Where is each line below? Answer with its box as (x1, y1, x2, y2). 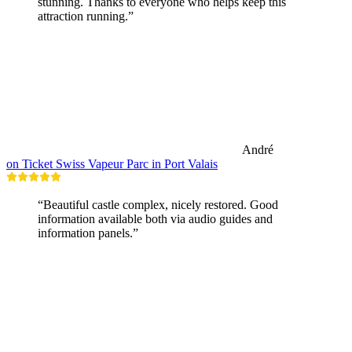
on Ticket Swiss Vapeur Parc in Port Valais (6, 156, 218, 170)
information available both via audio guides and (38, 211, 273, 225)
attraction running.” (38, 9, 134, 23)
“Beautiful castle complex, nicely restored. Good (38, 197, 278, 211)
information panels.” (38, 225, 138, 240)
